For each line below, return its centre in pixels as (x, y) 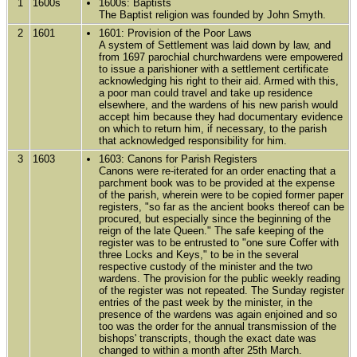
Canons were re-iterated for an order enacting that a (218, 171)
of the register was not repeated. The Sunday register (222, 290)
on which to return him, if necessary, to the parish (213, 128)
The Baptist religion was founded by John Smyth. (213, 14)
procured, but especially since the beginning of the (215, 218)
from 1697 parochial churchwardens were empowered (221, 57)
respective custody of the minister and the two (206, 266)
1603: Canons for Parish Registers (178, 159)
